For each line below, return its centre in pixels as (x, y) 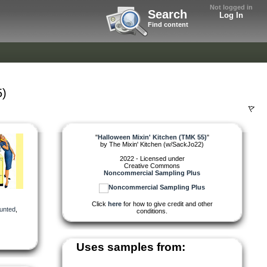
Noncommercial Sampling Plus (152, 173)
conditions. (152, 211)
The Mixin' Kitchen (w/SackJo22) (156, 144)
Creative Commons (152, 165)
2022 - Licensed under (152, 158)
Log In (231, 15)
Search (167, 14)
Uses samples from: (131, 247)
